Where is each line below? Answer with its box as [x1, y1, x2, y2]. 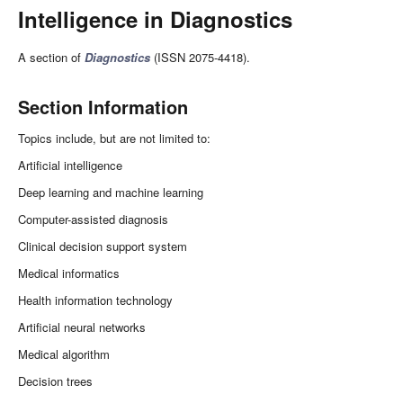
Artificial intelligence [18, 157, 122, 174]
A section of [18, 49, 85, 66]
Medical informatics [18, 264, 120, 282]
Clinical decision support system [18, 237, 187, 255]
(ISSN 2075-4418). [150, 49, 250, 66]
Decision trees [18, 372, 93, 390]
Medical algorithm [18, 345, 110, 363]
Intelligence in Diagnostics [18, 4, 292, 34]
